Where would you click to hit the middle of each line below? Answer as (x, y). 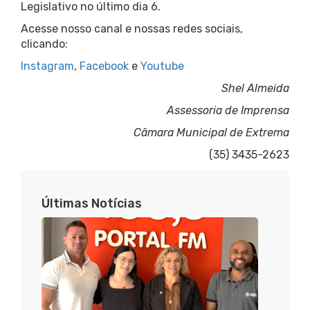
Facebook (104, 66)
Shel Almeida (255, 89)
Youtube (162, 66)
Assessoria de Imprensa (228, 111)
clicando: (44, 44)
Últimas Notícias (92, 204)
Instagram (47, 66)
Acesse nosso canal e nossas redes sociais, (132, 29)
